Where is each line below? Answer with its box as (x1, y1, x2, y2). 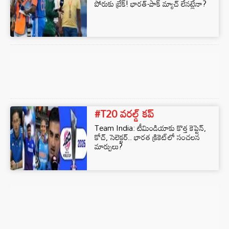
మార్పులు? (95, 139, 123, 154)
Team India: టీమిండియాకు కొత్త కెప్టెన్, (95, 120, 206, 135)
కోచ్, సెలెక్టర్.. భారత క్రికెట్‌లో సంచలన (95, 129, 200, 145)
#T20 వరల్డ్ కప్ (95, 103, 154, 124)
